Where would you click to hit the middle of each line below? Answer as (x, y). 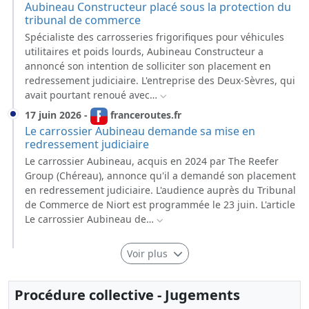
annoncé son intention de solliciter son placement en (148, 66)
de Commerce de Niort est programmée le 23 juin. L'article (160, 205)
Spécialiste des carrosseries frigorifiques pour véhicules (154, 37)
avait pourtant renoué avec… (91, 95)
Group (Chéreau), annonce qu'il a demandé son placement (160, 176)
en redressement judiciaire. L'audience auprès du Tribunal (160, 190)
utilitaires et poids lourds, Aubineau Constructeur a (144, 51)
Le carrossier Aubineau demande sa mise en (140, 131)
